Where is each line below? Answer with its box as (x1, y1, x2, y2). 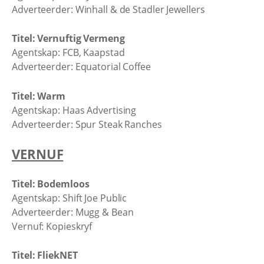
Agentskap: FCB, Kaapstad (12, 46, 125, 59)
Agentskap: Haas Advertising (12, 103, 137, 117)
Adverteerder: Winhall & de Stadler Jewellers (12, 2, 205, 16)
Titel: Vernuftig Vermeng (12, 32, 125, 45)
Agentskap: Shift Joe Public (12, 191, 127, 204)
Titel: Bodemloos (12, 177, 90, 190)
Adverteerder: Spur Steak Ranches (12, 117, 162, 131)
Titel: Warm (12, 89, 65, 103)
